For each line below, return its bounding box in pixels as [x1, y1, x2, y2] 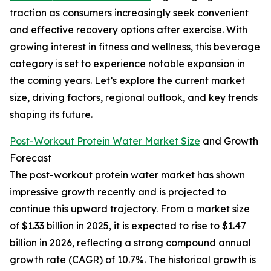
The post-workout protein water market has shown [10, 169, 245, 181]
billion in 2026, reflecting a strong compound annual [10, 237, 251, 249]
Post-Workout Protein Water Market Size [10, 135, 200, 148]
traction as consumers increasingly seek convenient [10, 7, 249, 19]
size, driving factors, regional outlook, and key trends [10, 91, 258, 104]
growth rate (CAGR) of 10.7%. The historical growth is [10, 253, 256, 266]
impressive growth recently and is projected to [10, 186, 226, 198]
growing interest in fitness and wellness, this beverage [10, 41, 260, 53]
